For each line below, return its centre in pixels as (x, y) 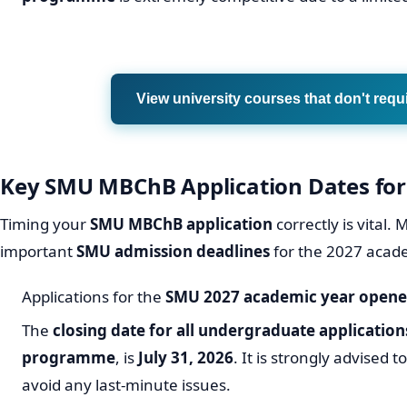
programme (69, 357)
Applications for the (94, 297)
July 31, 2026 (186, 357)
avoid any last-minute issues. (126, 384)
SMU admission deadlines (173, 252)
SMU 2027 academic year (260, 297)
